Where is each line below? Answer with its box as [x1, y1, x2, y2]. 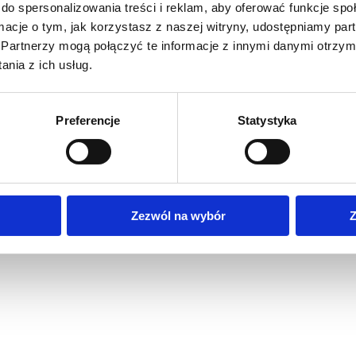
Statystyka [238, 113, 296, 127]
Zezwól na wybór [130, 208, 226, 222]
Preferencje [56, 113, 121, 127]
